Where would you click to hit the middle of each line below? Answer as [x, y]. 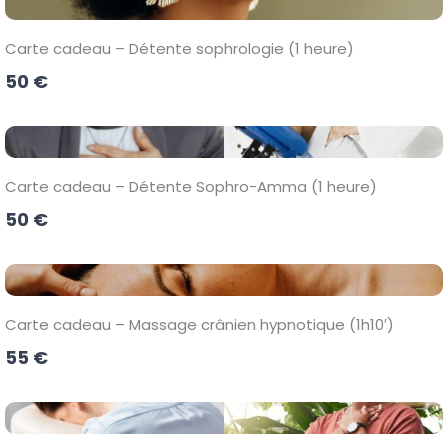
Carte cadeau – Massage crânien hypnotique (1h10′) [199, 324]
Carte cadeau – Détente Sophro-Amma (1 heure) [190, 186]
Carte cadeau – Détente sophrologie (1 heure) [179, 48]
